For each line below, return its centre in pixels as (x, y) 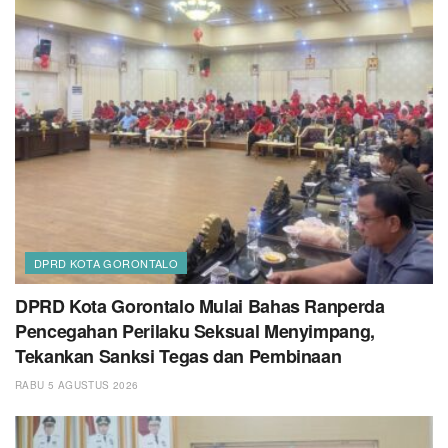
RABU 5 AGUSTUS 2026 (77, 384)
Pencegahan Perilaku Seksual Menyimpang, (195, 330)
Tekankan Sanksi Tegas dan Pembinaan (178, 355)
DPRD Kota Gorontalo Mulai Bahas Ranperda (200, 305)
